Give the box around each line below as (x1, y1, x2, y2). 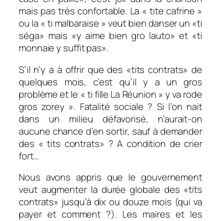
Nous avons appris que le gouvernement (19, 171, 202, 184)
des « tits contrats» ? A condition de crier (19, 137, 202, 150)
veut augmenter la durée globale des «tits (19, 183, 202, 196)
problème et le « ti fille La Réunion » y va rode (19, 87, 202, 101)
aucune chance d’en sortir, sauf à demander (19, 124, 202, 138)
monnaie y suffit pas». (19, 41, 109, 55)
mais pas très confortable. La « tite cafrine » (19, 4, 202, 18)
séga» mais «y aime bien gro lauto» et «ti (19, 29, 202, 42)
